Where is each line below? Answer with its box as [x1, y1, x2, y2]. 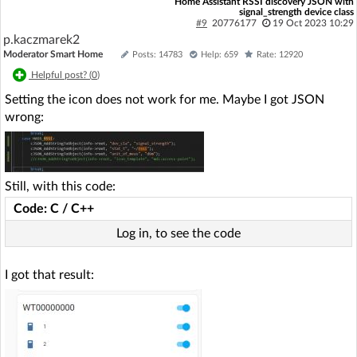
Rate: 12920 [257, 49, 303, 59]
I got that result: [5, 268, 94, 281]
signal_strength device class [238, 6, 354, 17]
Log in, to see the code [116, 226, 241, 240]
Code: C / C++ [14, 202, 94, 215]
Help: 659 [201, 49, 238, 59]
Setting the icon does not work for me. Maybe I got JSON [5, 92, 324, 106]
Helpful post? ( [31, 69, 92, 80]
